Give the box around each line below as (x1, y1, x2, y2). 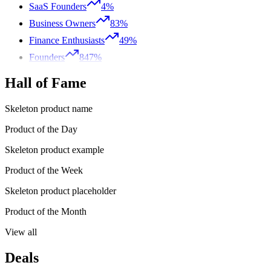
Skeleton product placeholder (5, 185, 116, 196)
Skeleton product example (5, 144, 104, 155)
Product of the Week (5, 165, 83, 175)
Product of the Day (5, 123, 77, 134)
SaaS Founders (29, 1, 87, 12)
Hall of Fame (5, 75, 87, 91)
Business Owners (29, 18, 96, 29)
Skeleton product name (5, 103, 93, 114)
